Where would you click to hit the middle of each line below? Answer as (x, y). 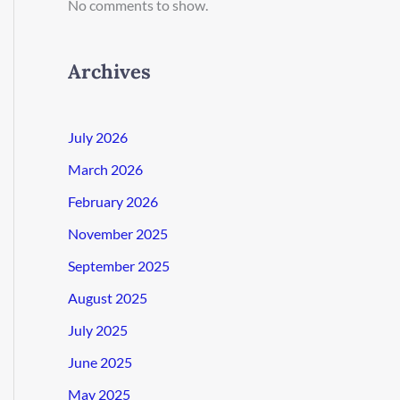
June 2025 (100, 362)
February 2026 (113, 201)
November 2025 (118, 233)
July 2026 (98, 137)
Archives (109, 71)
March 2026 (105, 169)
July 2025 (98, 329)
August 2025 (108, 297)
